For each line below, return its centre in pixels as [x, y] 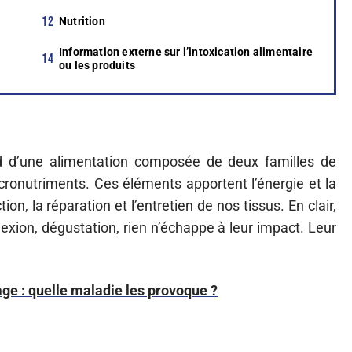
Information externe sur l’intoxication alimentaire [186, 52]
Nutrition [82, 21]
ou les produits [97, 65]
